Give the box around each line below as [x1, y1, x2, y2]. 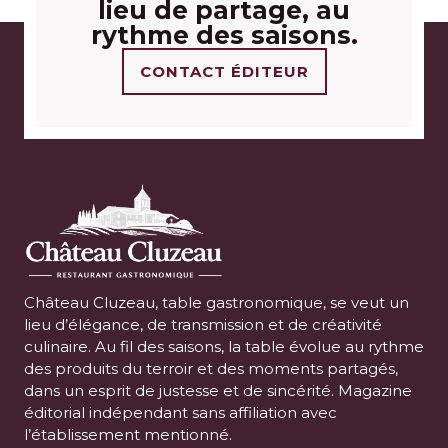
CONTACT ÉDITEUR [139, 61, 309, 81]
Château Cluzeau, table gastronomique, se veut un [24, 292, 409, 312]
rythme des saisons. [90, 19, 358, 50]
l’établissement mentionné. [24, 424, 232, 444]
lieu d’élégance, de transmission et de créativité [24, 314, 382, 334]
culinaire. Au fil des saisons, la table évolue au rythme [24, 336, 424, 356]
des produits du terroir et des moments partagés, [24, 358, 398, 378]
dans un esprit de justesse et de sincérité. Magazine [24, 380, 412, 400]
